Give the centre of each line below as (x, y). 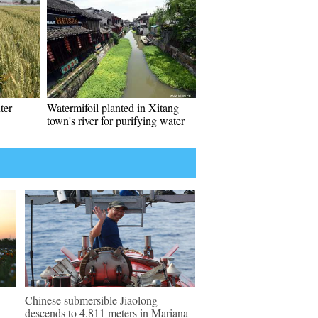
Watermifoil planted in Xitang (113, 108)
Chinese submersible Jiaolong (91, 300)
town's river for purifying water (116, 120)
